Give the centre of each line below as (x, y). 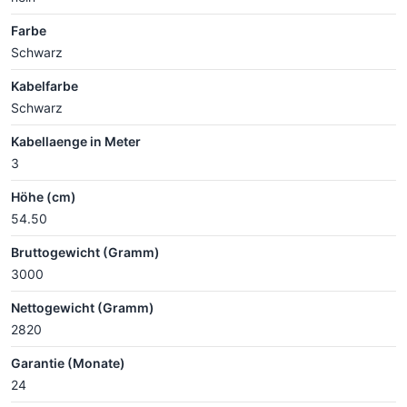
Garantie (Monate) (68, 362)
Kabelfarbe (45, 85)
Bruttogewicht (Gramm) (85, 252)
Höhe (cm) (44, 196)
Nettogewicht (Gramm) (83, 307)
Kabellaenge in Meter (76, 141)
